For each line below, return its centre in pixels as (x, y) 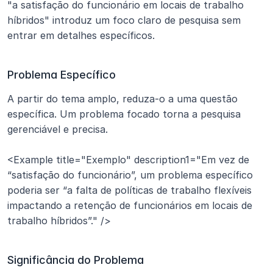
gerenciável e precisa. (58, 129)
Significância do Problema (76, 260)
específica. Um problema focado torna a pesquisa (124, 114)
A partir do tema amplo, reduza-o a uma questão (122, 99)
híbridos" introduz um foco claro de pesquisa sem (124, 20)
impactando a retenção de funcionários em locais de (130, 205)
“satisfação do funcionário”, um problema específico (130, 175)
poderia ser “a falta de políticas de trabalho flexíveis (129, 190)
